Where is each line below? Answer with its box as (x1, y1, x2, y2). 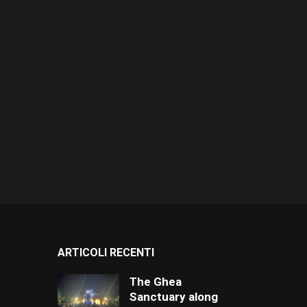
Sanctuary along (129, 289, 218, 304)
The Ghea (129, 274, 182, 288)
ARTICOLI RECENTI (57, 245, 154, 259)
